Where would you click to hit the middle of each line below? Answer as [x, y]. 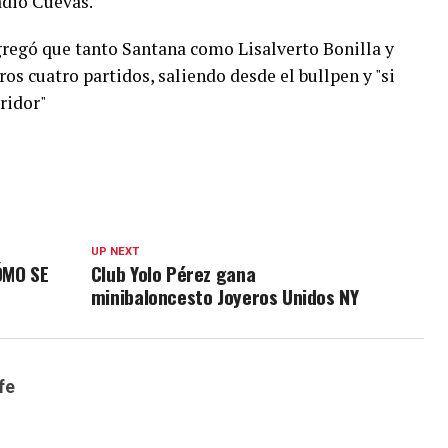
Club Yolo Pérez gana [173, 273]
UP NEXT [114, 251]
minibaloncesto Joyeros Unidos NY [224, 296]
